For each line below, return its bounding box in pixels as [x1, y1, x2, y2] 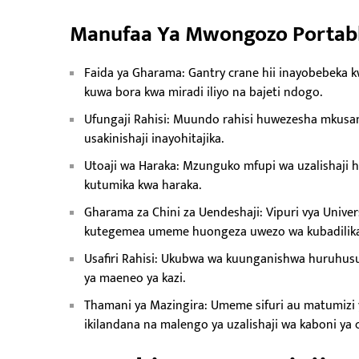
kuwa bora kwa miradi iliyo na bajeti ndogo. [84, 81, 322, 103]
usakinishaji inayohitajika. [84, 127, 224, 150]
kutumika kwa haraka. [84, 174, 201, 196]
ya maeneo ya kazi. [84, 267, 185, 289]
